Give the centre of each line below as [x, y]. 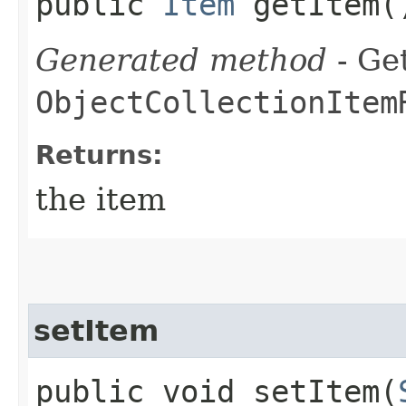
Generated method [181, 59]
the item [101, 199]
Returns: [99, 155]
